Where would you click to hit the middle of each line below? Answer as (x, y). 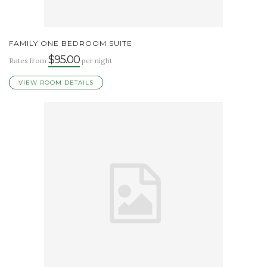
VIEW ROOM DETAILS (56, 82)
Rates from (29, 60)
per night (96, 60)
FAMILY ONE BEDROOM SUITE (71, 43)
